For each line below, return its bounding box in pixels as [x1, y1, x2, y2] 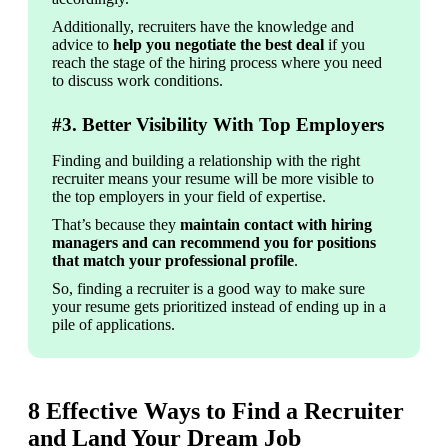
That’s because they [52, 216, 180, 234]
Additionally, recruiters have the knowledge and [52, 18, 354, 36]
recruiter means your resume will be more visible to [52, 170, 374, 188]
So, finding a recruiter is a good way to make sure [52, 280, 365, 298]
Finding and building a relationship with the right [52, 152, 360, 170]
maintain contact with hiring [180, 216, 372, 234]
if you [324, 36, 365, 54]
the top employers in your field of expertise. [52, 188, 326, 206]
